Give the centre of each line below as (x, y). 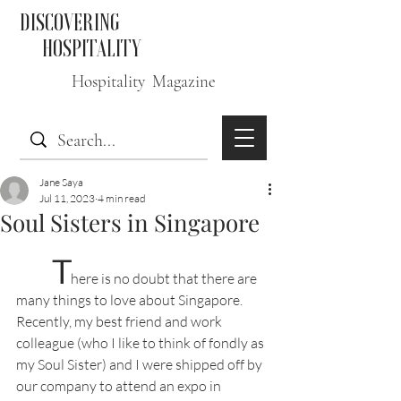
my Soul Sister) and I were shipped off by (141, 364)
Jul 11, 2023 (67, 198)
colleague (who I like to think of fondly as (141, 343)
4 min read (122, 198)
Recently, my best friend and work (120, 321)
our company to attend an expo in (120, 386)
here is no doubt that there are (165, 278)
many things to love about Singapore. (131, 300)
